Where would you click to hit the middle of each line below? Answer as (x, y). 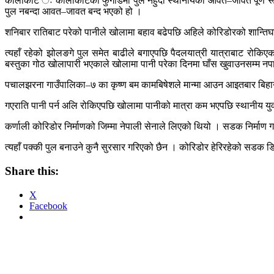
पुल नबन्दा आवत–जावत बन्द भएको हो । (73, 12)
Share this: (32, 171)
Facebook (48, 206)
